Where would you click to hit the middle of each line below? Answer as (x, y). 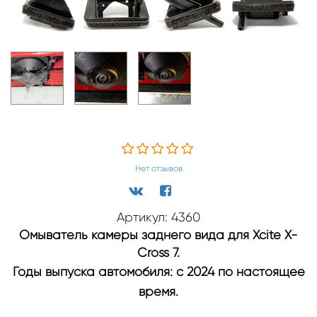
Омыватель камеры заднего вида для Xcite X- (158, 235)
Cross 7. (158, 252)
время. (158, 291)
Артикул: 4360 (158, 217)
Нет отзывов (158, 168)
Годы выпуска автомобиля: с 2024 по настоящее (158, 271)
